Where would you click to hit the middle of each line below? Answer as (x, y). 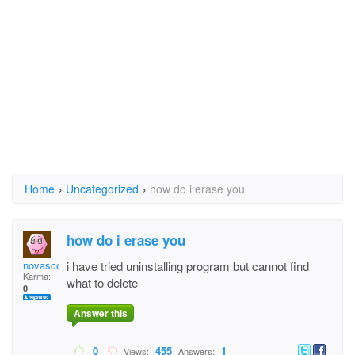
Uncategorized (102, 189)
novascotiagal (55, 265)
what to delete (102, 282)
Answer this (100, 313)
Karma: (37, 276)
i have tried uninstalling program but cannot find (188, 266)
